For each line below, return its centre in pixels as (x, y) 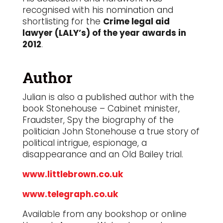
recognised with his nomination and (98, 10)
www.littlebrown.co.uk (72, 174)
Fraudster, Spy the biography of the (98, 120)
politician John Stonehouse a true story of (111, 132)
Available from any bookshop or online (104, 214)
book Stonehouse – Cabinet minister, (101, 109)
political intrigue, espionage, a (84, 143)
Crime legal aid (136, 22)
